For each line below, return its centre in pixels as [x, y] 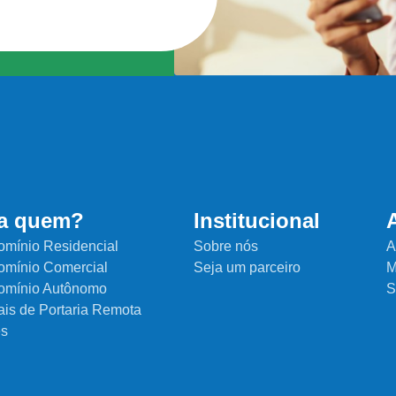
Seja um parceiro [247, 267]
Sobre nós [226, 246]
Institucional [257, 220]
